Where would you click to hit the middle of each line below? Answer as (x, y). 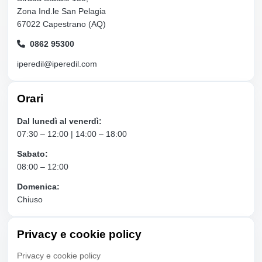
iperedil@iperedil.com (57, 63)
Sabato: (32, 154)
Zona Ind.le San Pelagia (61, 11)
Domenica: (38, 186)
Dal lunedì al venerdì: (59, 121)
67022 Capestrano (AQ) (61, 24)
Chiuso (30, 199)
